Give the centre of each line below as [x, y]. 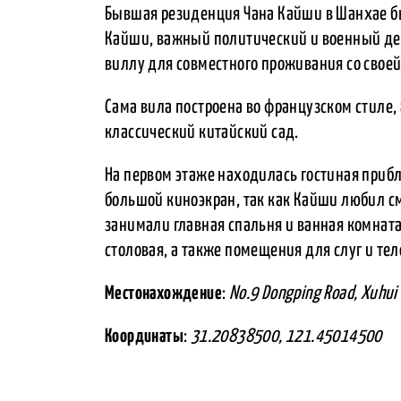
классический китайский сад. [202, 132]
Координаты [144, 336]
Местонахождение [163, 293]
